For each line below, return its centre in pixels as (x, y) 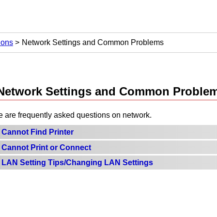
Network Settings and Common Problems (93, 42)
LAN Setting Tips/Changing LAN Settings (77, 163)
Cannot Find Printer (38, 132)
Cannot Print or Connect (46, 147)
